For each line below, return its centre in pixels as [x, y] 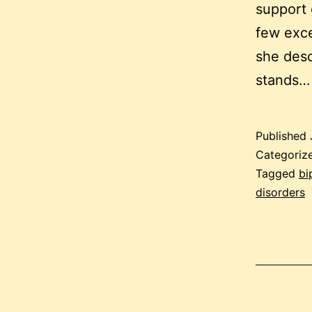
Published [283, 136]
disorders [280, 193]
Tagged [277, 174]
